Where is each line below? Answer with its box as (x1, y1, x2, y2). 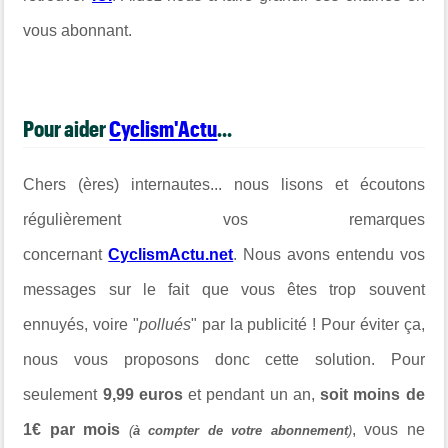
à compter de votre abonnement (132, 422, 348, 438)
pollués (139, 315, 192, 333)
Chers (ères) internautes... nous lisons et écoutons (23, 175, 425, 193)
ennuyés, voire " (23, 315, 140, 333)
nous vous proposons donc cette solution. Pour (23, 350, 425, 368)
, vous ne (351, 420, 425, 438)
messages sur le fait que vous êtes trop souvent (23, 280, 425, 298)
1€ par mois (23, 420, 121, 438)
